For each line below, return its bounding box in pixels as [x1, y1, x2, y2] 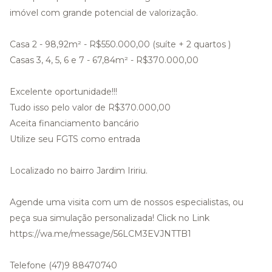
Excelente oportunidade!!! [10, 86, 117, 97]
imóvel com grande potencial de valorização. [10, 7, 198, 18]
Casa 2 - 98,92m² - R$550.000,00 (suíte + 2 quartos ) [10, 38, 231, 50]
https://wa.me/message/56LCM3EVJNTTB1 [10, 228, 191, 239]
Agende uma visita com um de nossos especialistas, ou [10, 196, 243, 208]
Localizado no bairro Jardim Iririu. [10, 165, 148, 176]
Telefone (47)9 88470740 [10, 259, 117, 271]
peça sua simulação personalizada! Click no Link [10, 212, 209, 223]
